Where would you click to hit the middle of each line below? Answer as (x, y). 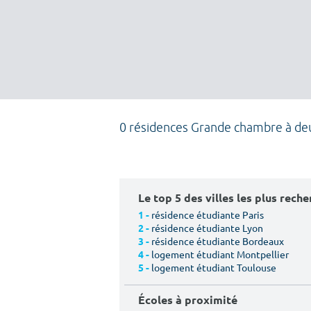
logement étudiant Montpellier (220, 254)
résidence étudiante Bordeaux (218, 241)
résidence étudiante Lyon (207, 228)
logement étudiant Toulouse (214, 267)
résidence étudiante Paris (208, 215)
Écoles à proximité (188, 300)
